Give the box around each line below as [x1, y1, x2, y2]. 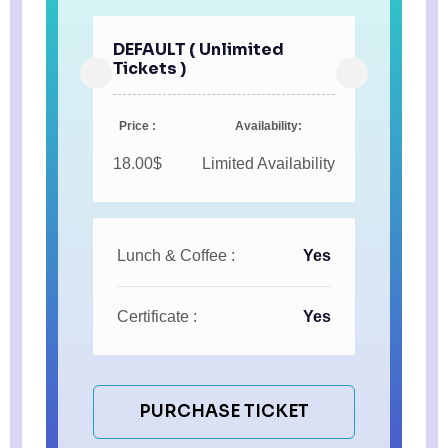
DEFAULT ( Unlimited [113, 39, 284, 61]
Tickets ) [113, 58, 186, 80]
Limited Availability [202, 155, 335, 173]
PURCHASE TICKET [139, 401, 309, 423]
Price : [119, 119, 156, 134]
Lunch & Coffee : [117, 247, 235, 265]
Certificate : [117, 308, 197, 326]
